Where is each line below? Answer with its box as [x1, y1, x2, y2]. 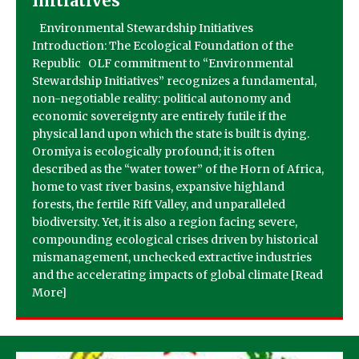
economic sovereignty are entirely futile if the [32, 109, 286, 124]
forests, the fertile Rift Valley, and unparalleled [32, 197, 285, 212]
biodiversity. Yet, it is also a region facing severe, [32, 215, 297, 230]
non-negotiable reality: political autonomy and [32, 91, 291, 107]
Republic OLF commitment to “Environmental [32, 56, 293, 71]
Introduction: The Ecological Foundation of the [32, 38, 293, 54]
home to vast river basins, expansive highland [32, 179, 284, 195]
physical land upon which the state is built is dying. [32, 127, 309, 142]
